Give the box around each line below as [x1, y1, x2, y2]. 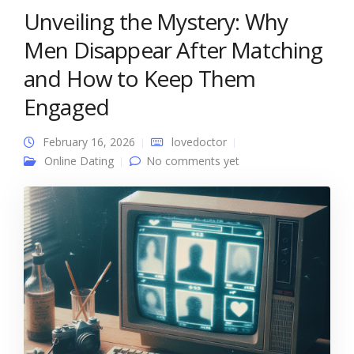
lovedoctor [171, 134, 227, 149]
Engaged [24, 92, 110, 122]
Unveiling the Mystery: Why [24, 6, 288, 36]
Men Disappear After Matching [24, 35, 323, 65]
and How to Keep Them [24, 63, 256, 93]
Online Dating [44, 153, 114, 168]
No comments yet [146, 153, 239, 168]
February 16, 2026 [43, 134, 135, 149]
